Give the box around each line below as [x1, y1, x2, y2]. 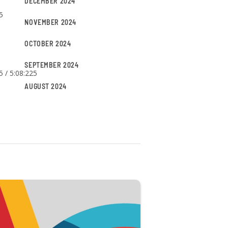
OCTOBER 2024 [24, 39, 71, 48]
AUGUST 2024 [24, 82, 67, 91]
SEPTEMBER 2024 [24, 61, 79, 69]
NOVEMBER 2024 [24, 18, 76, 26]
